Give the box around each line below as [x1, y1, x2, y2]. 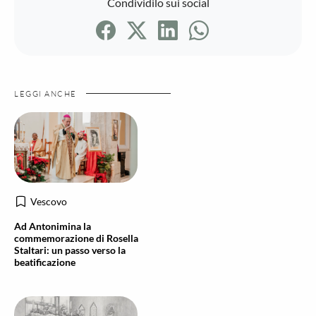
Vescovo [30, 195, 67, 207]
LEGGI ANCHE [14, 89, 79, 99]
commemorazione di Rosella [14, 232, 138, 244]
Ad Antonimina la [14, 220, 91, 232]
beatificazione [14, 256, 75, 268]
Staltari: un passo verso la [14, 244, 126, 256]
